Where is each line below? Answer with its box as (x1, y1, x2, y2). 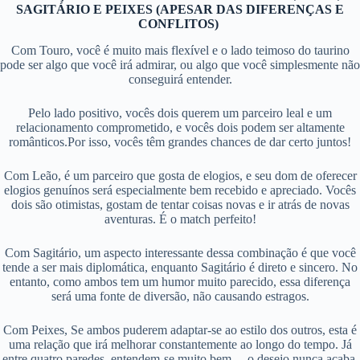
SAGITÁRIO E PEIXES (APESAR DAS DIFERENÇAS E (16, 2, 344, 16)
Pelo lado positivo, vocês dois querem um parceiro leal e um (28, 105, 332, 120)
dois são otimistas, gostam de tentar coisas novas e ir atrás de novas (10, 197, 350, 211)
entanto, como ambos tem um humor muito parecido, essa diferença (10, 274, 350, 288)
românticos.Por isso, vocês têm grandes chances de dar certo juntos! (9, 134, 351, 149)
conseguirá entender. (128, 72, 232, 86)
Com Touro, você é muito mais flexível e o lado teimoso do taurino (10, 43, 350, 57)
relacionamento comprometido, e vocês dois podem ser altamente (15, 120, 345, 134)
